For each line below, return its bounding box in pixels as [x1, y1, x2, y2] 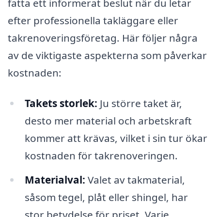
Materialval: [24, 173, 85, 187]
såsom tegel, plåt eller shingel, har [24, 190, 188, 204]
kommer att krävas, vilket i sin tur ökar [24, 131, 207, 145]
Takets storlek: [24, 96, 97, 110]
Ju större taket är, [97, 96, 182, 110]
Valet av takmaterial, [85, 173, 185, 187]
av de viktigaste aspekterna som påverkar [8, 48, 207, 62]
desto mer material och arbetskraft [24, 114, 192, 128]
